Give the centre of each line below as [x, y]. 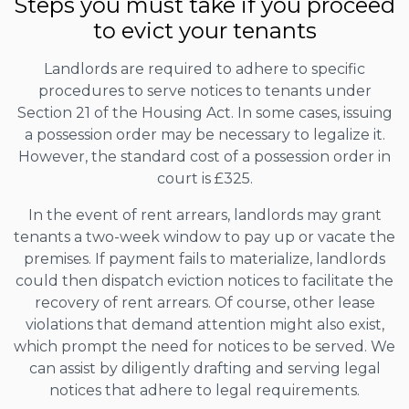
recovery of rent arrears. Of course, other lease [204, 302]
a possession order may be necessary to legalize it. [204, 134]
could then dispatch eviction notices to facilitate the [204, 280]
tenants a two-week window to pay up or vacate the [204, 236]
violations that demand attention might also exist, [204, 324]
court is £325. [204, 178]
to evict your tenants [204, 30]
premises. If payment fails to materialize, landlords [204, 258]
